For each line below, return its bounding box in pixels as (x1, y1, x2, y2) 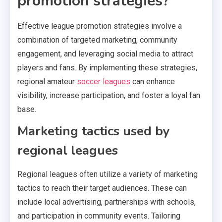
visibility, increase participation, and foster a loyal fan (17, 91, 200, 101)
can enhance (130, 77, 175, 87)
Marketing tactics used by (17, 122, 170, 140)
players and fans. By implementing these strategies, (17, 63, 197, 73)
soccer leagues (77, 77, 130, 87)
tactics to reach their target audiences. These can (17, 183, 187, 193)
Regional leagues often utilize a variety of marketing (17, 169, 198, 179)
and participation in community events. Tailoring (17, 211, 180, 221)
